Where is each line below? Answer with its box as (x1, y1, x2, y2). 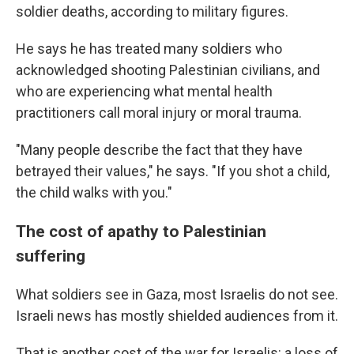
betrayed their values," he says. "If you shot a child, (16, 163, 330, 179)
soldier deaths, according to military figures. (16, 3, 288, 20)
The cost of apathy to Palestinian (16, 221, 266, 241)
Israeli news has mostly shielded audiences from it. (16, 307, 338, 324)
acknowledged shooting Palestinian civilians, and (16, 62, 320, 78)
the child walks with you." (16, 184, 172, 201)
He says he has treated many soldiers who (16, 40, 282, 57)
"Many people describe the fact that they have (16, 141, 303, 158)
